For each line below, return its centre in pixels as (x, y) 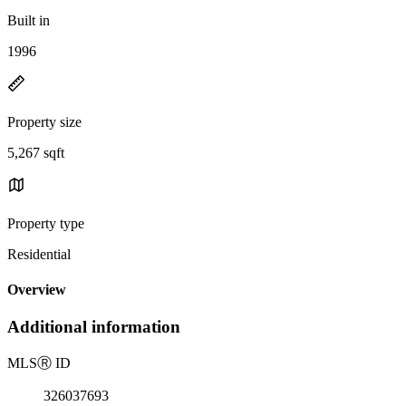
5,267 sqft (36, 152)
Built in (29, 20)
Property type (46, 223)
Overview (37, 290)
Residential (39, 254)
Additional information (94, 327)
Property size (44, 121)
